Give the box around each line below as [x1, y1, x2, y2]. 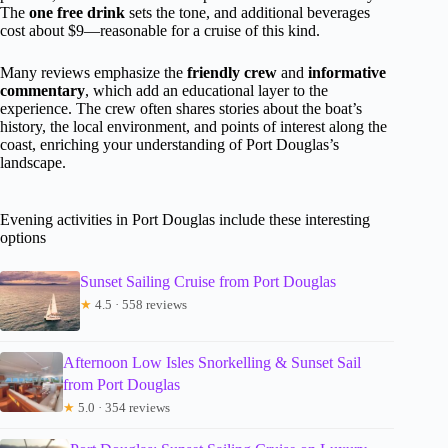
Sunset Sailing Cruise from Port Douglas [80, 273, 336, 291]
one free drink [29, 4, 125, 22]
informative [308, 64, 386, 82]
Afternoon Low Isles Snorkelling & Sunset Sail [63, 354, 362, 372]
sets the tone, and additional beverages [125, 4, 370, 22]
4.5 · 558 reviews [92, 297, 187, 313]
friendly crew [187, 64, 277, 82]
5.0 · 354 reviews [75, 400, 171, 416]
